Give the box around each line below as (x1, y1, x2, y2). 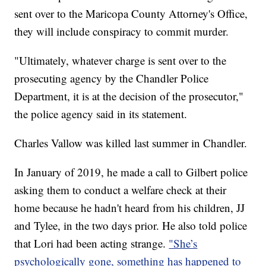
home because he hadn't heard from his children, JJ (14, 200, 245, 216)
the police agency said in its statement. (14, 106, 188, 122)
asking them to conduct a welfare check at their (14, 182, 227, 198)
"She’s (169, 236, 198, 251)
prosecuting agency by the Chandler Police (14, 71, 209, 86)
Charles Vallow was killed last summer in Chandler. (14, 135, 248, 151)
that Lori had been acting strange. (14, 236, 169, 251)
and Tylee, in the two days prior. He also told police (14, 218, 248, 233)
